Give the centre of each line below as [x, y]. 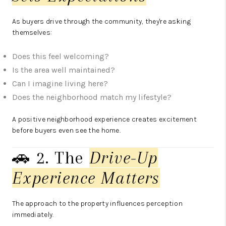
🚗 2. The [51, 158]
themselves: [32, 33]
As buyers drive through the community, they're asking [101, 22]
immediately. [33, 215]
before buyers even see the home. [66, 131]
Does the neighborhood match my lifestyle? [92, 97]
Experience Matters [86, 178]
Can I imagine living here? [60, 84]
